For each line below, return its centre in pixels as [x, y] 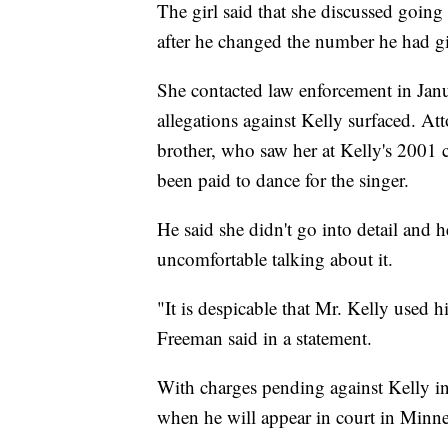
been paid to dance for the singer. [283, 180]
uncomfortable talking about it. [275, 259]
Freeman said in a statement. [264, 338]
